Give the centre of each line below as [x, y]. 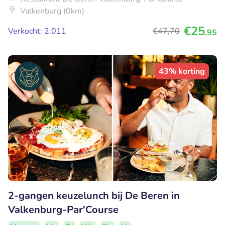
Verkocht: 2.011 [37, 31]
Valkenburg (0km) [52, 11]
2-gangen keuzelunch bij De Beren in [94, 195]
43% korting [182, 71]
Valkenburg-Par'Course [63, 209]
